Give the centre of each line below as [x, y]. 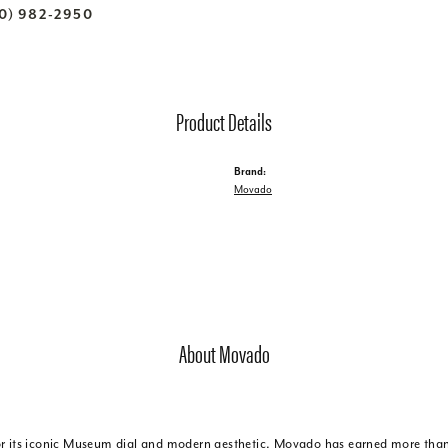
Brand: [250, 171]
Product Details [224, 120]
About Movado [224, 352]
